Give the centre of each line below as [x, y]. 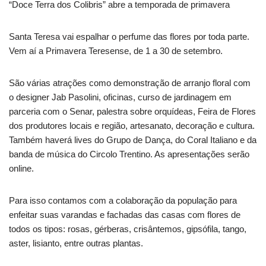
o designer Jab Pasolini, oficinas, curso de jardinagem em [120, 97]
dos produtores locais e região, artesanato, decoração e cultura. [132, 126]
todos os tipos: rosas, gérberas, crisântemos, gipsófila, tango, [128, 229]
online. [21, 169]
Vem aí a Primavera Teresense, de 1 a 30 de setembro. [116, 51]
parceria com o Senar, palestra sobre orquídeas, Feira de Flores [132, 112]
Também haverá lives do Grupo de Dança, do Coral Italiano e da [133, 140]
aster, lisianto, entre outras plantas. [76, 243]
